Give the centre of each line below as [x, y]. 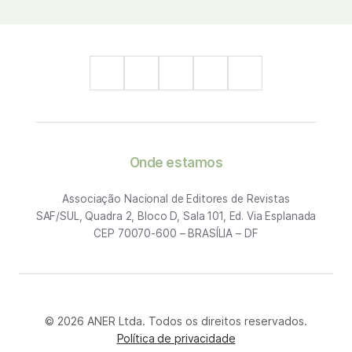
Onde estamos [176, 163]
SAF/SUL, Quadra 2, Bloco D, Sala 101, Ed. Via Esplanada [176, 216]
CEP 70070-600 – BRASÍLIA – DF [176, 233]
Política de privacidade [176, 338]
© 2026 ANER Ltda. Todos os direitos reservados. [176, 321]
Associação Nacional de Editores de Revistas [176, 199]
